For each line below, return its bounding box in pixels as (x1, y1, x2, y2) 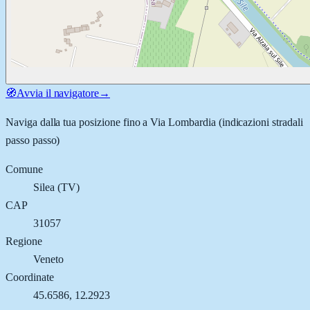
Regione (6, 235, 42, 247)
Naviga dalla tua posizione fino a (6, 116, 151, 128)
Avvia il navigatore (16, 86, 100, 99)
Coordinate (6, 271, 54, 283)
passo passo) (6, 134, 60, 146)
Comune (6, 163, 43, 175)
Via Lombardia (150, 116, 216, 128)
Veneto (33, 253, 64, 265)
